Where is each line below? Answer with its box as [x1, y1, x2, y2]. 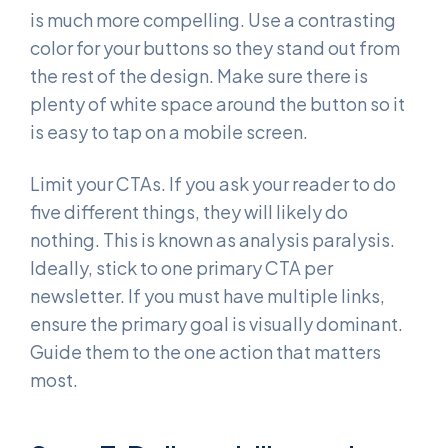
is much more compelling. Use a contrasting [30, 8, 396, 32]
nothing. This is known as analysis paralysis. [30, 227, 395, 251]
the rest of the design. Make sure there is [30, 64, 368, 88]
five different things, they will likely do [30, 199, 348, 223]
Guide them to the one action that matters [30, 339, 381, 363]
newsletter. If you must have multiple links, [30, 283, 385, 307]
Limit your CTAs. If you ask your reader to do [30, 171, 396, 195]
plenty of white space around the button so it [30, 92, 405, 116]
